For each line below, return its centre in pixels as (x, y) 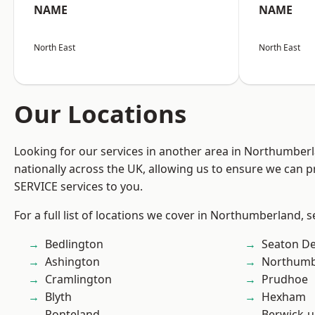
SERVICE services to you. (78, 186)
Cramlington (78, 279)
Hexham (284, 297)
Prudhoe (285, 279)
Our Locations (100, 114)
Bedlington (74, 244)
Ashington (72, 262)
